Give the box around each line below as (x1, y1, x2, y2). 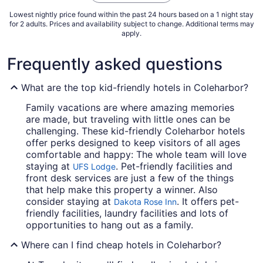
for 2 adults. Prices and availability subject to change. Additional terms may (9, 19, 254, 29)
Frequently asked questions (7, 54, 222, 75)
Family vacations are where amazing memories (26, 102, 234, 114)
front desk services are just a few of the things (26, 172, 234, 184)
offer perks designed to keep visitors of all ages (26, 137, 240, 149)
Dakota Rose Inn (114, 197, 177, 207)
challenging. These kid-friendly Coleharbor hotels (26, 125, 245, 137)
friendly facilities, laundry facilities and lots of (26, 207, 228, 220)
